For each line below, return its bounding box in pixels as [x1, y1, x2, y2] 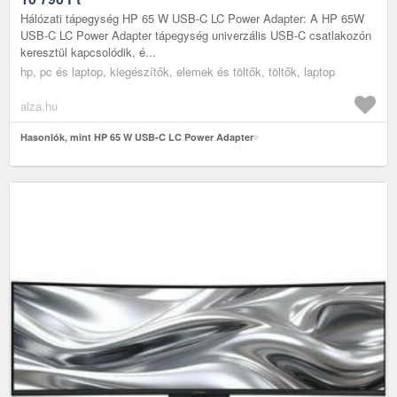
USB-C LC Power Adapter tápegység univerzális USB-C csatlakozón [20, 26, 371, 43]
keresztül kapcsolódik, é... [20, 43, 156, 60]
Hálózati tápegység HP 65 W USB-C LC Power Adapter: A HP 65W [20, 9, 364, 27]
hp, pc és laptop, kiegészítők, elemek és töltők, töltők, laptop [20, 62, 335, 80]
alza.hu [20, 97, 58, 114]
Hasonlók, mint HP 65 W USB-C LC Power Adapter [20, 129, 253, 144]
